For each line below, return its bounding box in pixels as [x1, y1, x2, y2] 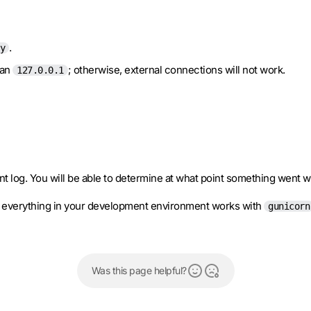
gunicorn [268, 201, 310, 212]
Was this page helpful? [91, 264, 187, 276]
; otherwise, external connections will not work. [67, 63, 285, 76]
